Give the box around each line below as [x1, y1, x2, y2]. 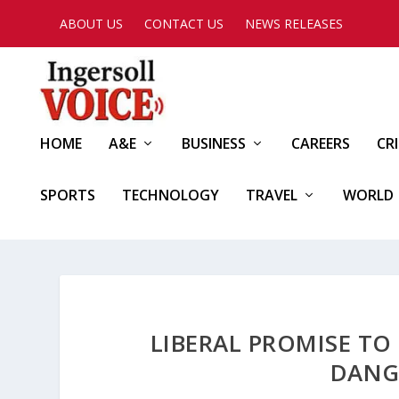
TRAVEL [246, 185, 297, 205]
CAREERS [291, 134, 350, 153]
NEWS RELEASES [245, 14, 344, 32]
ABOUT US [60, 14, 124, 32]
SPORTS [40, 185, 95, 205]
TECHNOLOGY [122, 185, 219, 205]
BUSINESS [182, 134, 246, 153]
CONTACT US [144, 14, 224, 32]
